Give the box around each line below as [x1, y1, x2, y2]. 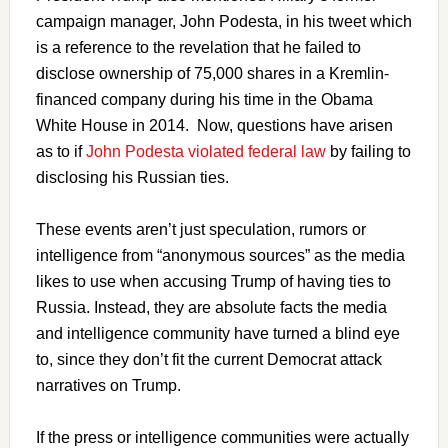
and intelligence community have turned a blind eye [35, 324, 400, 342]
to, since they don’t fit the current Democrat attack [35, 350, 382, 368]
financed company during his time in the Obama [35, 90, 373, 108]
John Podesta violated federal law [85, 142, 326, 160]
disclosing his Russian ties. [35, 168, 229, 186]
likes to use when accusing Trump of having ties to [35, 272, 391, 290]
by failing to [325, 142, 411, 160]
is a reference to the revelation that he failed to [35, 38, 361, 56]
